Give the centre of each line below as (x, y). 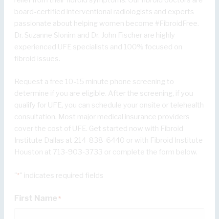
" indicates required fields (62, 175)
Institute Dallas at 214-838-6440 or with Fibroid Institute (109, 141)
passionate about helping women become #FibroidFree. (107, 23)
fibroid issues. (37, 58)
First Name (36, 198)
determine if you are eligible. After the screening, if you (104, 94)
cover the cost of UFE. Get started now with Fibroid (99, 129)
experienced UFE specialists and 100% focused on (99, 47)
